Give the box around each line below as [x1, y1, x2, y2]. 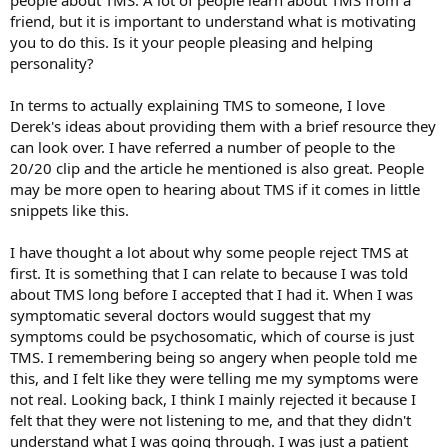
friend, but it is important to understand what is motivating [10, 11, 416, 32]
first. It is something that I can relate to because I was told [10, 263, 408, 284]
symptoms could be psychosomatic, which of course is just [10, 326, 414, 347]
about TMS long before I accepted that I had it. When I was [10, 284, 413, 305]
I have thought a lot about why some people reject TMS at [10, 242, 408, 263]
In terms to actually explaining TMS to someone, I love [10, 95, 385, 116]
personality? [10, 53, 94, 74]
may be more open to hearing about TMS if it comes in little [10, 179, 420, 200]
